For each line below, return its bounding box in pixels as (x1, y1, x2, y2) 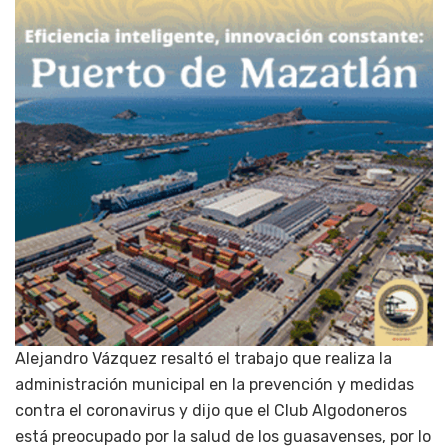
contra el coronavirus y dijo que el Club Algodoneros (15, 401, 407, 421)
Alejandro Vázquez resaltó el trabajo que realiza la (15, 349, 392, 369)
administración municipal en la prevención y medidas (15, 375, 414, 395)
